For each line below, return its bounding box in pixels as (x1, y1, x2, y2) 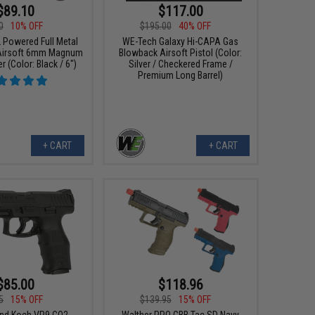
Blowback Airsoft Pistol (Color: (119, 46, 243, 58)
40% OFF (178, 20, 211, 32)
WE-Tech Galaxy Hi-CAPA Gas (122, 35, 239, 47)
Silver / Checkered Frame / (128, 58, 233, 70)
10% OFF (11, 20, 44, 32)
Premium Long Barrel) (138, 69, 224, 81)
